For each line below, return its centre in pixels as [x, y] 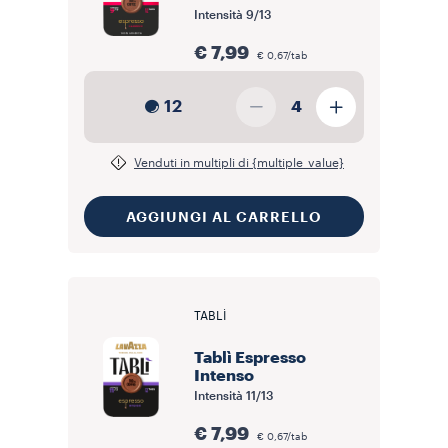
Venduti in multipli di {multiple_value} [239, 163]
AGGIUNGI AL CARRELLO [224, 216]
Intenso [224, 376]
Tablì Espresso [250, 358]
